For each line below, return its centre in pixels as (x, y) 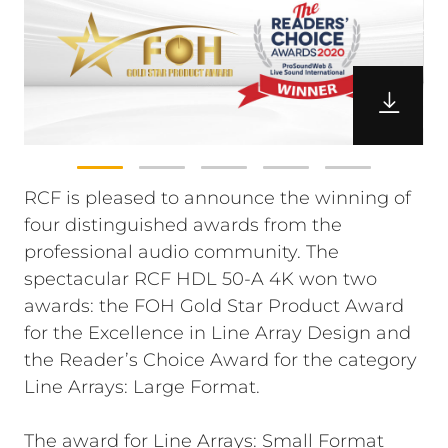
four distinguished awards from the (183, 225)
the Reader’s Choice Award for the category (220, 360)
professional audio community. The (181, 252)
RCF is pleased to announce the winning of (217, 198)
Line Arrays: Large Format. (144, 387)
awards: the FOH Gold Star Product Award (214, 306)
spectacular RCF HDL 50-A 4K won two (200, 279)
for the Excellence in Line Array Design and (217, 333)
